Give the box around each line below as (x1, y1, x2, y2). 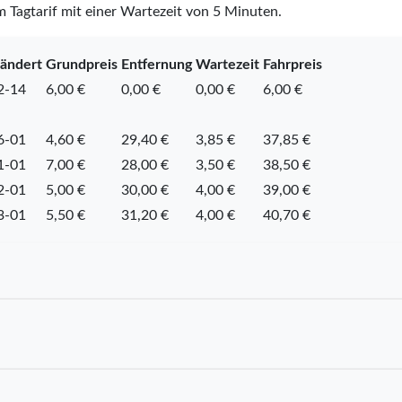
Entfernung (120, 57, 192, 72)
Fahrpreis (262, 57, 322, 72)
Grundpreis (45, 57, 118, 72)
